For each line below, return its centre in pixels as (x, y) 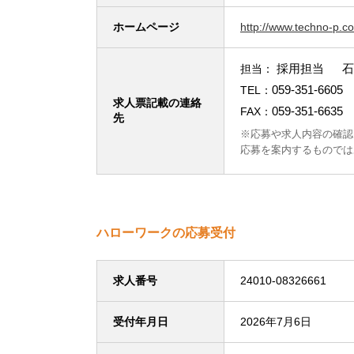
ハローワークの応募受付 (166, 233)
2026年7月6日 (276, 322)
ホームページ (146, 27)
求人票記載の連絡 (157, 103)
